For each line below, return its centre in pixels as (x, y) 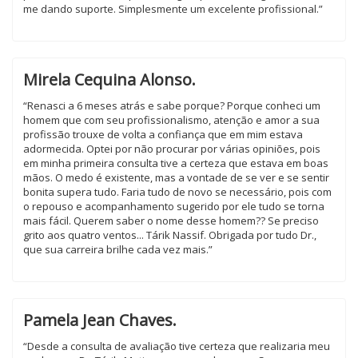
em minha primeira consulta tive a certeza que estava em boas (176, 163)
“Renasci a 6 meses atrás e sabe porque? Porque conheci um (172, 105)
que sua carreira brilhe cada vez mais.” (118, 249)
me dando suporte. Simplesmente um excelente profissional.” (173, 9)
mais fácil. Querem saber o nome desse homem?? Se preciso (171, 221)
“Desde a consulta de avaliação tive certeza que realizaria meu (177, 346)
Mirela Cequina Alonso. (109, 80)
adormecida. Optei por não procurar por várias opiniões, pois (172, 149)
